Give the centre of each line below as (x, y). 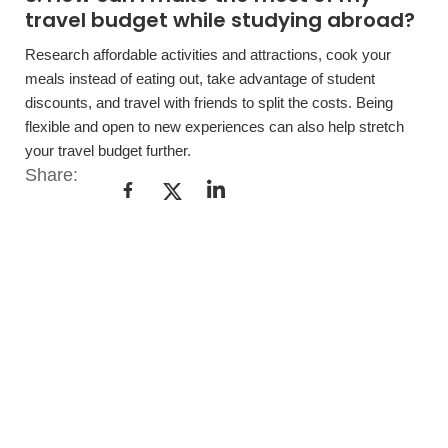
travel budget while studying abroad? (220, 20)
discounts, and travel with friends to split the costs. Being (209, 102)
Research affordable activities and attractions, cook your (208, 54)
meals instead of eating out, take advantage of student (200, 78)
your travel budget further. (108, 150)
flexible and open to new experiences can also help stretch (214, 126)
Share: (54, 175)
